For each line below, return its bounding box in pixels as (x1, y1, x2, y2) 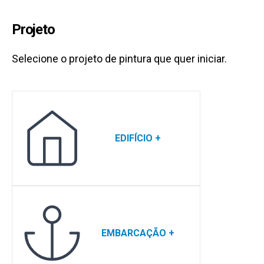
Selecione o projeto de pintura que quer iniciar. (12, 52, 227, 65)
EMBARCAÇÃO (101, 227, 166, 239)
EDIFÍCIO (114, 132, 153, 144)
